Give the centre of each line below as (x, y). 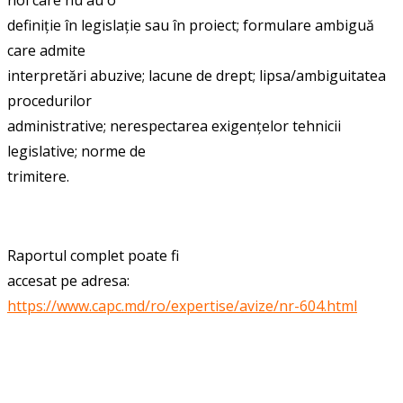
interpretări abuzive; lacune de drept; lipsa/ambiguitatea (197, 75)
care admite (46, 50)
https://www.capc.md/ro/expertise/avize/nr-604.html (182, 305)
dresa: (109, 280)
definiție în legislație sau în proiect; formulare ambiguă (191, 25)
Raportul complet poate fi (93, 255)
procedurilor (49, 100)
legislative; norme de (76, 151)
